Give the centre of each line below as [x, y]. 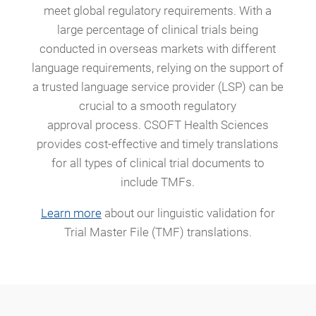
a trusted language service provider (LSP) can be [158, 87]
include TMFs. [158, 182]
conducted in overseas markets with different [158, 49]
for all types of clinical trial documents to [158, 163]
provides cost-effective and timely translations [158, 144]
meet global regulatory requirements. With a [158, 11]
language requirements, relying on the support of [158, 68]
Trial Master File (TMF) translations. [158, 232]
